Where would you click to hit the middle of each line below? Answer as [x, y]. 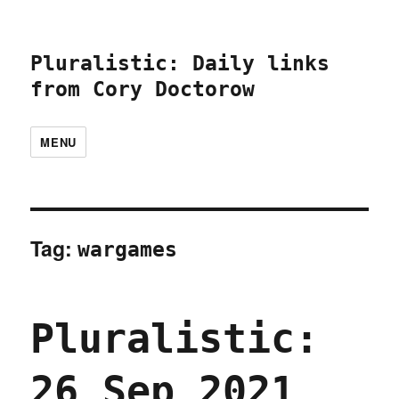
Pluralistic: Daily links [180, 63]
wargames [128, 249]
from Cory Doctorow [143, 89]
